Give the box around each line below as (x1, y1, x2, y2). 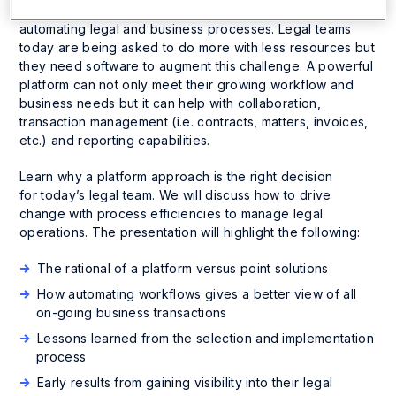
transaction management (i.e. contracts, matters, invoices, (19, 114, 369, 130)
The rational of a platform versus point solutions (37, 261, 329, 277)
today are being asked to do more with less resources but (19, 40, 375, 56)
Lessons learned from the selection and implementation (37, 331, 374, 346)
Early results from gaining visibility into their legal (37, 375, 333, 391)
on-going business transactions (36, 305, 227, 321)
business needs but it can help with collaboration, (19, 95, 322, 111)
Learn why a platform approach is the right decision (19, 169, 333, 185)
